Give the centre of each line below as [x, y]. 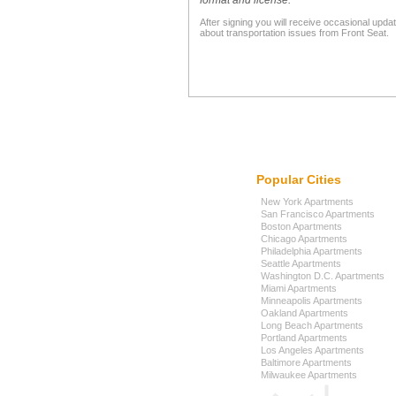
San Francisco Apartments [317, 214]
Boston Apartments [301, 226]
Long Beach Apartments [312, 325]
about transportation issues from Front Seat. [294, 33]
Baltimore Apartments [306, 362]
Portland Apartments [304, 338]
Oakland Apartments [304, 313]
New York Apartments [307, 202]
